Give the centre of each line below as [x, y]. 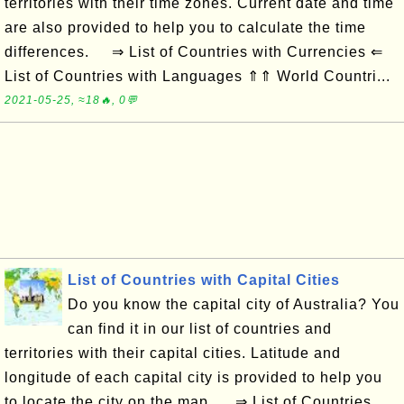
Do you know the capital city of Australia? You [234, 304]
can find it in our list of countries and [200, 329]
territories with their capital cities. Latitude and [173, 353]
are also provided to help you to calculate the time [185, 28]
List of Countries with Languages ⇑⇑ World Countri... [197, 76]
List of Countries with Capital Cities [204, 280]
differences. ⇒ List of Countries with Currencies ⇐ [194, 52]
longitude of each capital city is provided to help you [193, 377]
